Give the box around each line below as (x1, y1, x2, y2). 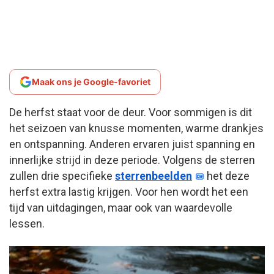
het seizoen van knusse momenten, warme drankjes (9, 121, 264, 135)
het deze (204, 169, 250, 182)
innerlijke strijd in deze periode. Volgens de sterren (9, 153, 255, 166)
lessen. (9, 217, 45, 230)
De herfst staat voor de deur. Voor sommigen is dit (9, 105, 252, 119)
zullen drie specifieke (9, 169, 115, 182)
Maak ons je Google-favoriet (32, 76, 150, 87)
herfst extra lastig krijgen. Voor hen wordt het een (9, 185, 248, 198)
